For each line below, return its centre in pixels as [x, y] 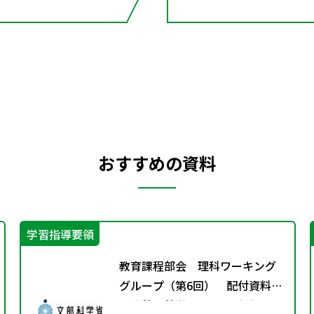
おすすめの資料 [157, 163]
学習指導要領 [60, 234]
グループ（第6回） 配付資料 [201, 285]
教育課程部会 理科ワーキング [198, 265]
